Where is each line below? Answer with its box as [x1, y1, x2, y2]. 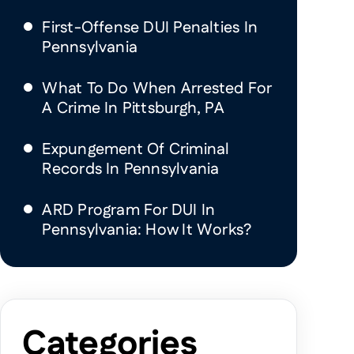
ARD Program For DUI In [42, 199, 216, 221]
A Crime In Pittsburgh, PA [42, 97, 224, 119]
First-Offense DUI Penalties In [42, 17, 258, 39]
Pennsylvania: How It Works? [42, 219, 252, 241]
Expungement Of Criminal [42, 138, 230, 160]
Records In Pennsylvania [42, 158, 220, 180]
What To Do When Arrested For [42, 77, 272, 100]
